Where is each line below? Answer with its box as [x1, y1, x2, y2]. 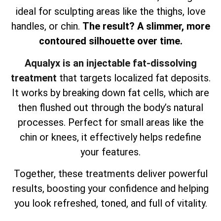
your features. [80, 146, 141, 158]
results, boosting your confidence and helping [12, 182, 209, 194]
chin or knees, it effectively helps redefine [20, 131, 201, 143]
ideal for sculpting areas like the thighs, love [15, 5, 206, 18]
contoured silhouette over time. [38, 35, 183, 47]
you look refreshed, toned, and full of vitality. [14, 197, 207, 209]
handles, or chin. [11, 20, 82, 33]
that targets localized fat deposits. [56, 72, 211, 84]
